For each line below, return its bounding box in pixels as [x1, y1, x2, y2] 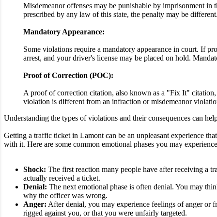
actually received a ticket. [23, 174, 100, 183]
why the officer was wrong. [23, 191, 108, 200]
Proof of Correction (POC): [23, 71, 113, 80]
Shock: [23, 165, 46, 174]
